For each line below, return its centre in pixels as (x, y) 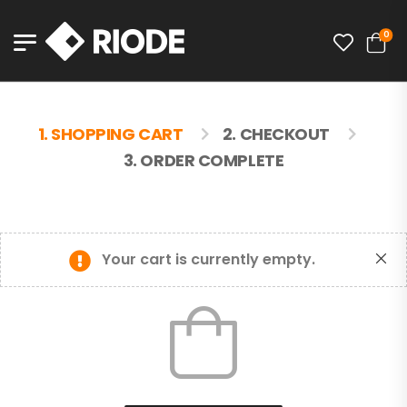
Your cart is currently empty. (208, 259)
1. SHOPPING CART (110, 134)
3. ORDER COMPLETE (203, 160)
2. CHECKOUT (276, 134)
